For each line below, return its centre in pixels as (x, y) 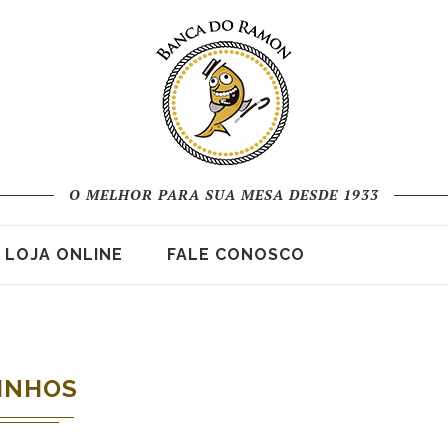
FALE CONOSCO (236, 254)
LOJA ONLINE (64, 254)
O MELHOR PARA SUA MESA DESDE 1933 (224, 194)
